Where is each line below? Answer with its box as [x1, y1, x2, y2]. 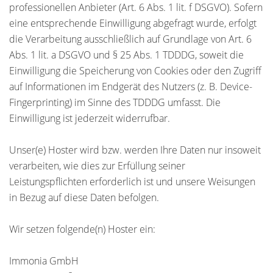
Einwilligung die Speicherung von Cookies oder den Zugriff [9, 64, 261, 77]
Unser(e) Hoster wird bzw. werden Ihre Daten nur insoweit [9, 143, 261, 157]
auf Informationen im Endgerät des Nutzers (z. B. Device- [9, 80, 252, 93]
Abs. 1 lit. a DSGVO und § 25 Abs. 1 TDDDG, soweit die [9, 48, 244, 62]
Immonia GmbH [9, 254, 79, 268]
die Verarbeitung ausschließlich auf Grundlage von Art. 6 [9, 32, 252, 46]
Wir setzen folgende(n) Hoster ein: [9, 222, 155, 236]
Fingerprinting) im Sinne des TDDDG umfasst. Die [9, 96, 221, 109]
